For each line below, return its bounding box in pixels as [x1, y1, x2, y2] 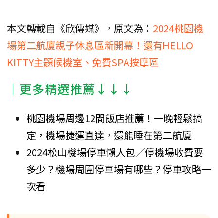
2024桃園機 [153, 20, 203, 35]
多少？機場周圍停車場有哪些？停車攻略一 [26, 162, 211, 176]
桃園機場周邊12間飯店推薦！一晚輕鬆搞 [26, 110, 202, 125]
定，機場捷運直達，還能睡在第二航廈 [26, 127, 192, 142]
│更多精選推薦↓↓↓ [7, 79, 133, 97]
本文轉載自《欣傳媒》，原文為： [7, 20, 153, 35]
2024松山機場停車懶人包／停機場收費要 [26, 145, 203, 159]
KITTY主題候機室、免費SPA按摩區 [7, 54, 159, 69]
